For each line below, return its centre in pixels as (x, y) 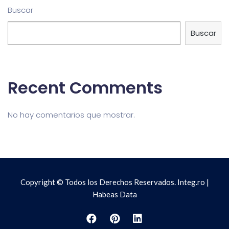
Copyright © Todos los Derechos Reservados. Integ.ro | (114, 182)
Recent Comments (85, 87)
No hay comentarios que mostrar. (71, 114)
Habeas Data (114, 194)
